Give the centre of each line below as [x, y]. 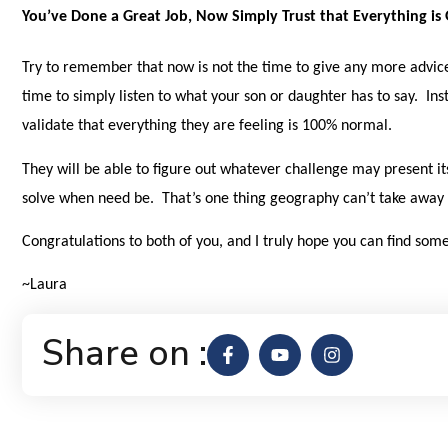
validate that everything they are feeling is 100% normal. [209, 126]
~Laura [45, 285]
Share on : [125, 353]
